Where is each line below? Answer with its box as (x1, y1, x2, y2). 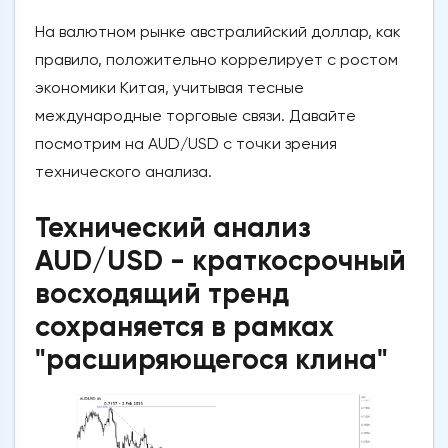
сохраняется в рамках (35, 310, 334, 344)
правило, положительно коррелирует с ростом (35, 50, 398, 70)
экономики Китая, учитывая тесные (35, 78, 304, 98)
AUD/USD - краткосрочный (35, 244, 406, 278)
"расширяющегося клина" (35, 343, 388, 377)
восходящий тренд (35, 277, 289, 311)
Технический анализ (35, 211, 311, 245)
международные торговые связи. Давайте (35, 106, 356, 126)
